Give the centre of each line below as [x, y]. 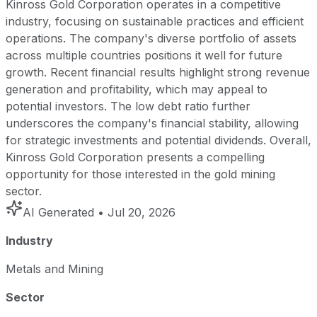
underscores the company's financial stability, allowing [152, 123]
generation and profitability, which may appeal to [137, 89]
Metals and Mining [54, 269]
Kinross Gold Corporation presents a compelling [135, 157]
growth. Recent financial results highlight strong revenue [158, 72]
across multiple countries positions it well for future [144, 55]
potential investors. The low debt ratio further [128, 106]
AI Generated [58, 212]
